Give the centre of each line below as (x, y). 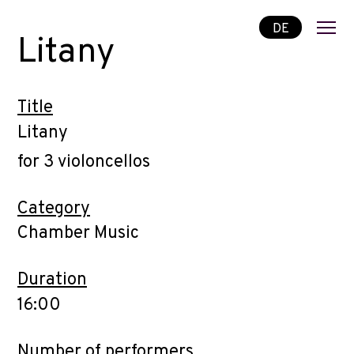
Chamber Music (78, 233)
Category (54, 209)
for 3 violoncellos (84, 162)
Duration (52, 280)
